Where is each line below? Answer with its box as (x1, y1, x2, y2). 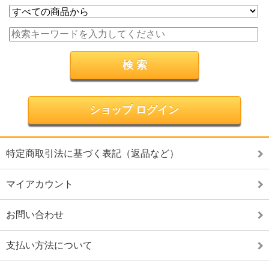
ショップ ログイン (89, 104, 180, 116)
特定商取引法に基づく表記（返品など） (6, 148, 179, 159)
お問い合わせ (6, 210, 64, 220)
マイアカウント (6, 179, 73, 189)
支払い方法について (6, 240, 92, 250)
